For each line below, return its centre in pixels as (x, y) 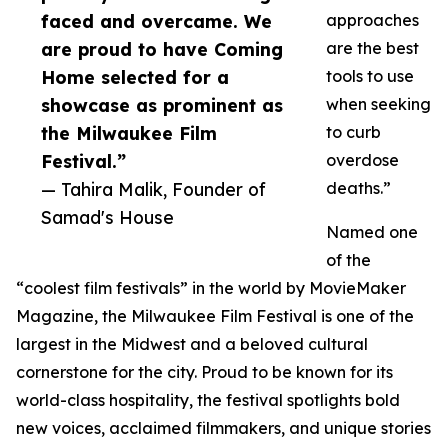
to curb (353, 132)
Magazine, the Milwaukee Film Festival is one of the (215, 316)
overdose (362, 160)
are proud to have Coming (162, 49)
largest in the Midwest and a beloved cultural (192, 344)
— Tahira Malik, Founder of (153, 189)
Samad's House (107, 217)
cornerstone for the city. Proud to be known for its (204, 372)
